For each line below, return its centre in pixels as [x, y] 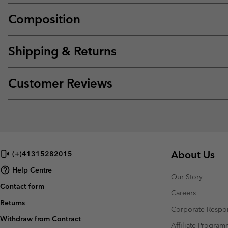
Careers [183, 193]
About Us [193, 155]
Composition [44, 19]
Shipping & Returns [62, 51]
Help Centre [32, 170]
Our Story [187, 177]
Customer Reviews [60, 83]
